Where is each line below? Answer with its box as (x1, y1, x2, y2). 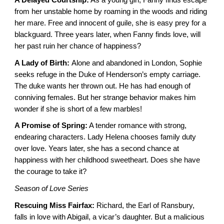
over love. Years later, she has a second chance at (14, 144, 179, 153)
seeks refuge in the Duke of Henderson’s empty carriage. (14, 70, 201, 78)
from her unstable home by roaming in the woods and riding (14, 7, 207, 15)
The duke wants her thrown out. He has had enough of (14, 81, 191, 90)
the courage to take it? (14, 167, 89, 176)
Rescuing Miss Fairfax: (14, 201, 95, 209)
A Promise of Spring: (14, 121, 88, 130)
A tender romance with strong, (87, 121, 187, 130)
